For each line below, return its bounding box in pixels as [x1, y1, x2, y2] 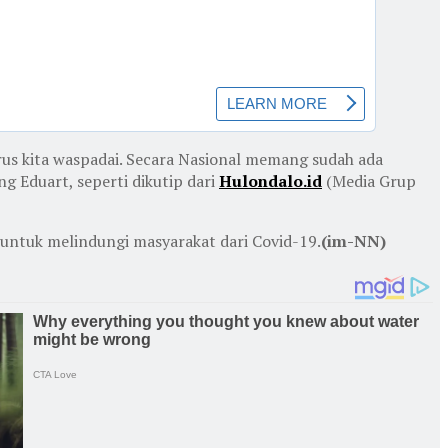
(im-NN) [321, 230, 386, 253]
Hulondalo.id [219, 170, 322, 193]
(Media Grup [322, 170, 416, 193]
